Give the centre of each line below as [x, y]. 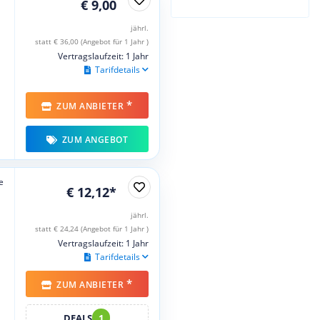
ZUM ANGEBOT [94, 139]
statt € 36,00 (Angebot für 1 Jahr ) [92, 41]
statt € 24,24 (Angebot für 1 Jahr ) [92, 228]
